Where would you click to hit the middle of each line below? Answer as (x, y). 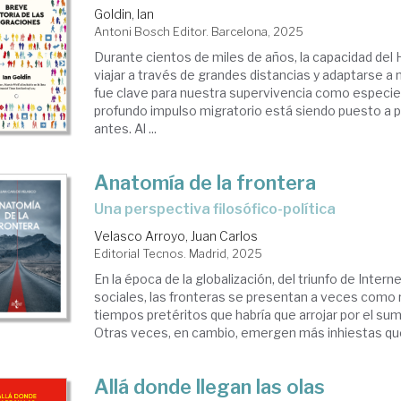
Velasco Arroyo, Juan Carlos (176, 236)
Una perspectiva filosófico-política (220, 209)
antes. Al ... (126, 128)
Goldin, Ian (124, 14)
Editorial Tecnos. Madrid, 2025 (179, 253)
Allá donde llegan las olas (210, 387)
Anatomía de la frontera (205, 183)
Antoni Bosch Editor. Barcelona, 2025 (199, 31)
